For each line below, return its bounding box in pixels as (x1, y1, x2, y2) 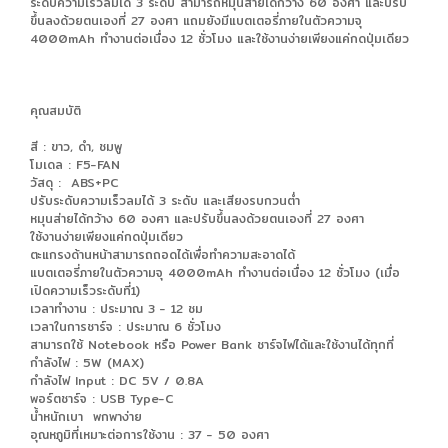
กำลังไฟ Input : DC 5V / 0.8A (30, 370, 204, 390)
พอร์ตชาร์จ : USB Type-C (30, 388, 174, 408)
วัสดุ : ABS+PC (30, 172, 119, 192)
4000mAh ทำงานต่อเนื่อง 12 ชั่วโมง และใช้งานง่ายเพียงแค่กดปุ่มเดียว (30, 28, 409, 48)
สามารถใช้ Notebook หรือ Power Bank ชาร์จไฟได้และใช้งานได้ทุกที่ (30, 334, 394, 354)
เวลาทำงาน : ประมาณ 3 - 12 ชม (30, 298, 203, 318)
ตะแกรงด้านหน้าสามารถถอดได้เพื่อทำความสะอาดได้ (30, 244, 295, 264)
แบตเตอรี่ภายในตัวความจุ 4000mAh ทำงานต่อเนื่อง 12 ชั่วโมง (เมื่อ (30, 262, 400, 282)
